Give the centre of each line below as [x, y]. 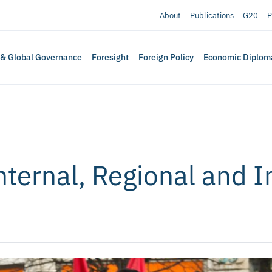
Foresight [110, 57]
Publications [212, 15]
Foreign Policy [166, 57]
